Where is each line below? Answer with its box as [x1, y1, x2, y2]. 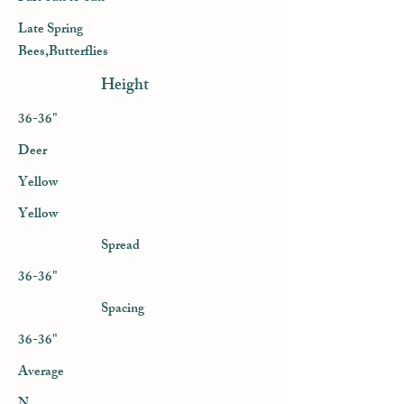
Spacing [101, 298, 147, 322]
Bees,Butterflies [18, 41, 108, 65]
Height [101, 72, 152, 101]
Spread [101, 234, 142, 259]
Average [18, 361, 64, 385]
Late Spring [18, 18, 83, 42]
